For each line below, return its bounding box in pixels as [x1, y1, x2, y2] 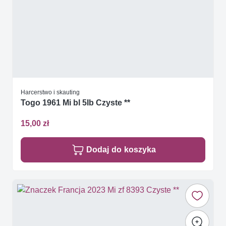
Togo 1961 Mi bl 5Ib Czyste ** [21, 97, 130, 107]
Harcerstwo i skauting [21, 88, 80, 96]
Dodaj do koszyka [86, 144, 156, 154]
